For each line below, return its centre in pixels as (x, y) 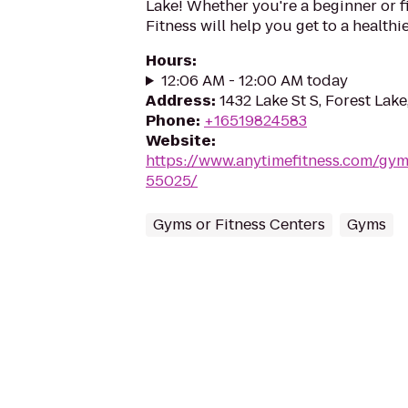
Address (178, 101)
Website (178, 141)
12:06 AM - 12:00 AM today (254, 81)
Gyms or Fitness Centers (239, 224)
